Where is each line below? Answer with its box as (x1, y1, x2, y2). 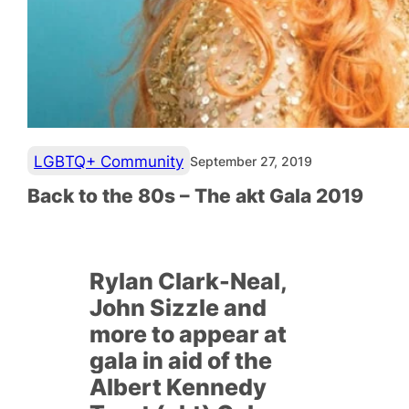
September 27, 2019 (189, 153, 312, 170)
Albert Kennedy (89, 372, 267, 401)
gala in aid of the (89, 346, 272, 374)
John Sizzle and (89, 293, 267, 321)
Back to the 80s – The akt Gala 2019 (27, 184, 364, 208)
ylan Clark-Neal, (104, 267, 288, 295)
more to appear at (89, 320, 287, 348)
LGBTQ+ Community (34, 152, 184, 171)
